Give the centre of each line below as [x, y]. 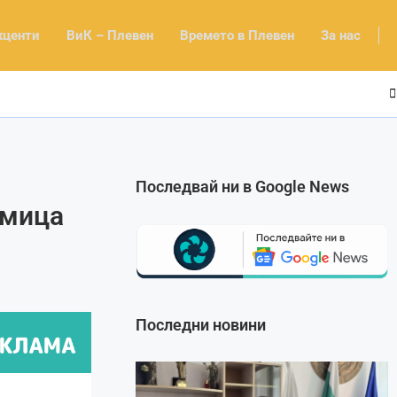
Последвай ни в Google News [243, 186]
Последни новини [201, 324]
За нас [341, 35]
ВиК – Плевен [110, 35]
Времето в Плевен [237, 35]
